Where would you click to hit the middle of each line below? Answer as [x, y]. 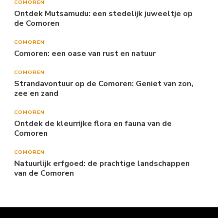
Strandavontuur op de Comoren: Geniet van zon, [104, 83]
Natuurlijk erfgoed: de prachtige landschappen [102, 163]
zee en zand [36, 93]
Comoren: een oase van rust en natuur [85, 53]
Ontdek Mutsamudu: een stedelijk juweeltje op [103, 13]
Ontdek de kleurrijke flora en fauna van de [93, 123]
